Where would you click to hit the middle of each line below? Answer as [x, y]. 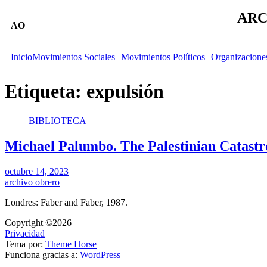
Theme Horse [71, 244]
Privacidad [25, 233]
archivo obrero [32, 182]
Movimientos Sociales [74, 57]
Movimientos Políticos [163, 57]
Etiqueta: [46, 91]
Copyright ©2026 [38, 222]
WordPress [100, 254]
